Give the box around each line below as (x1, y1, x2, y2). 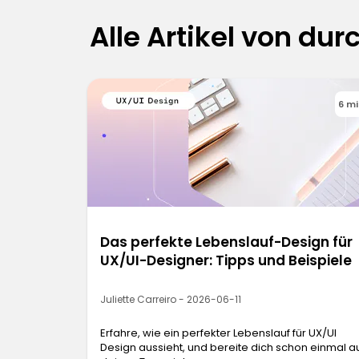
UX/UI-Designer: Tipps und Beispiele (100, 251, 353, 271)
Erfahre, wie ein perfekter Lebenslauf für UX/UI (100, 325, 337, 341)
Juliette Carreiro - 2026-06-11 (100, 292, 242, 307)
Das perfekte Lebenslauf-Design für (100, 232, 353, 252)
